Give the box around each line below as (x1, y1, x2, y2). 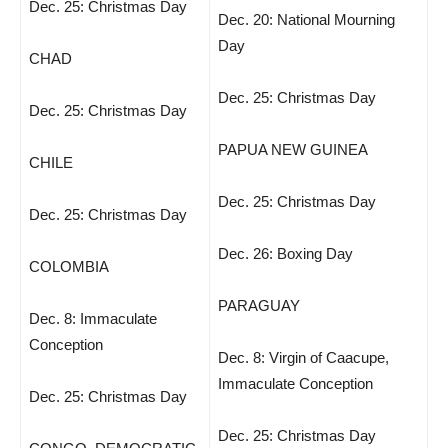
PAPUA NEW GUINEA (218, 141, 368, 158)
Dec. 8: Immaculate (29, 310, 157, 327)
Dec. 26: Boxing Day (218, 245, 353, 262)
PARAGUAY (218, 297, 300, 314)
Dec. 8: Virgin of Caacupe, (218, 349, 389, 366)
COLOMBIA (29, 258, 109, 275)
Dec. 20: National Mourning (218, 11, 395, 28)
